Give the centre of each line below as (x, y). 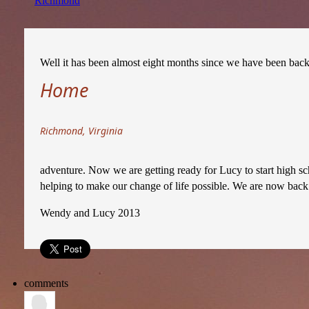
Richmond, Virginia (81, 131)
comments (46, 283)
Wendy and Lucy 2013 (90, 213)
